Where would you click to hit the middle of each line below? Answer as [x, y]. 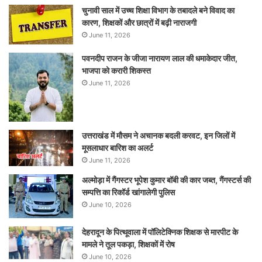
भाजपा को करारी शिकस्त [116, 70]
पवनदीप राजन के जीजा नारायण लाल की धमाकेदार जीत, [160, 58]
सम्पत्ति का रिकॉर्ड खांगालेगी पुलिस [128, 192]
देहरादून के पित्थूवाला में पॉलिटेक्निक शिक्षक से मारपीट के [160, 232]
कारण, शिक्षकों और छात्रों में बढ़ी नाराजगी [139, 22]
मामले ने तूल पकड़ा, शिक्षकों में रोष [128, 244]
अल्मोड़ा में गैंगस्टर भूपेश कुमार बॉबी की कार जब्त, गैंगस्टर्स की [166, 180]
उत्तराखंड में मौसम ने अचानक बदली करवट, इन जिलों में [158, 135]
